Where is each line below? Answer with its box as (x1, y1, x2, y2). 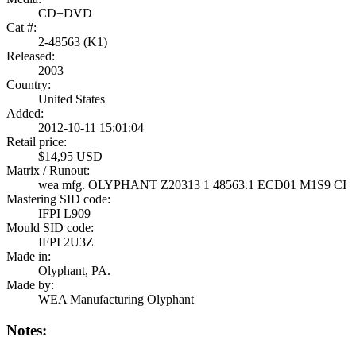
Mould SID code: (6, 221, 94, 234)
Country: (6, 78, 51, 91)
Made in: (6, 250, 51, 263)
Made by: (6, 278, 54, 292)
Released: (6, 49, 55, 63)
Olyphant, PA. (38, 264, 110, 277)
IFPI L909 (38, 207, 91, 220)
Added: (6, 106, 44, 120)
